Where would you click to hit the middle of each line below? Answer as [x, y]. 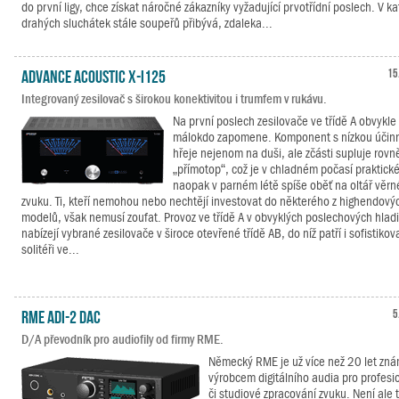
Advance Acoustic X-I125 [94, 75]
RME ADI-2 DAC [61, 315]
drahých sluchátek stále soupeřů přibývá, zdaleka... [147, 23]
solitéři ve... [50, 249]
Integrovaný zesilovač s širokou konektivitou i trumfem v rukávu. [174, 99]
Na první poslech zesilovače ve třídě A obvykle [285, 121]
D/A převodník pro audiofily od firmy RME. [122, 339]
